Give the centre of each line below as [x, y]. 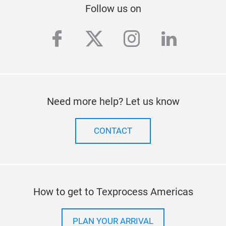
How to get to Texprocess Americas [113, 192]
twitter [112, 40]
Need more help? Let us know [113, 101]
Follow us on [113, 9]
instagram [166, 40]
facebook [88, 40]
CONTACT [113, 131]
